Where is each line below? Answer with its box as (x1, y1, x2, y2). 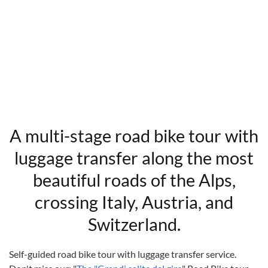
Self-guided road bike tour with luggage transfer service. (9, 248, 236, 260)
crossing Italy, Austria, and (35, 191, 233, 212)
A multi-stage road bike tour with (10, 124, 258, 146)
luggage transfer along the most (14, 147, 254, 168)
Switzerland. (87, 213, 181, 234)
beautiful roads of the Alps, (32, 169, 236, 190)
